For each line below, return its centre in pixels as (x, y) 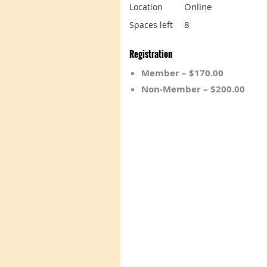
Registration (151, 53)
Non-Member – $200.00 (193, 89)
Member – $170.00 (182, 73)
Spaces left (151, 24)
